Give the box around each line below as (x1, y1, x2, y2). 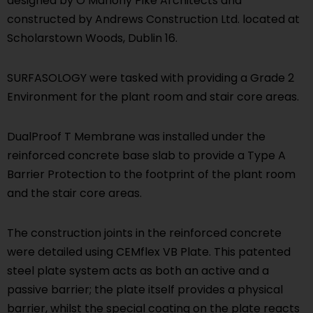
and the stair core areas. (7, 185, 142, 202)
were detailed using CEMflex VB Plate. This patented (7, 244, 291, 261)
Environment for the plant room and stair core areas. (7, 89, 299, 105)
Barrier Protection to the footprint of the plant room (7, 166, 296, 183)
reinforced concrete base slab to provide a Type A (7, 147, 286, 164)
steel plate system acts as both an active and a (7, 263, 269, 279)
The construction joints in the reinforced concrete (7, 225, 282, 242)
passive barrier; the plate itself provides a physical (7, 282, 283, 298)
